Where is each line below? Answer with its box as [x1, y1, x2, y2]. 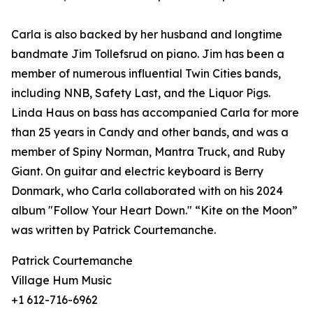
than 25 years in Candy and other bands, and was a [11, 125, 289, 140]
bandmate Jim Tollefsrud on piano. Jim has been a [11, 47, 284, 61]
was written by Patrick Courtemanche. [11, 223, 216, 238]
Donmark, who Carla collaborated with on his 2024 [11, 184, 283, 198]
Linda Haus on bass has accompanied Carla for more [11, 105, 299, 120]
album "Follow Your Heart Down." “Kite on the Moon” [11, 203, 298, 218]
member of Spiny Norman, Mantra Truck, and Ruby [11, 145, 285, 159]
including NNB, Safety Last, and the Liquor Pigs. [11, 86, 270, 101]
